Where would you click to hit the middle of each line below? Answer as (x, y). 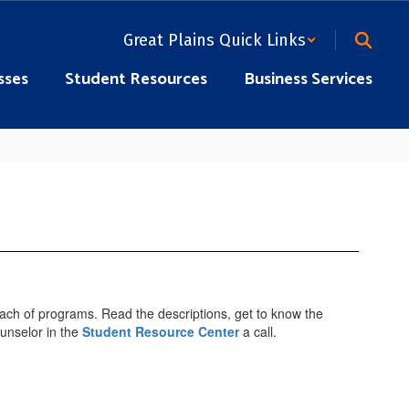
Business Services (308, 79)
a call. (258, 331)
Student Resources (136, 79)
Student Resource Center (161, 331)
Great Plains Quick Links (215, 40)
